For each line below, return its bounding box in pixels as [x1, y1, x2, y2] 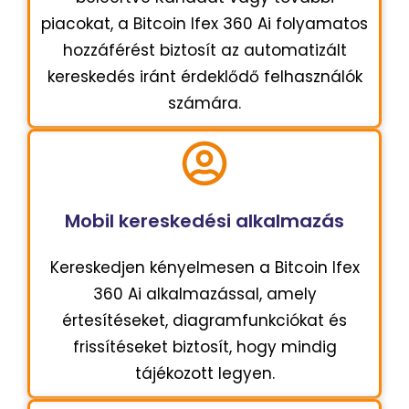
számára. [168, 91, 241, 114]
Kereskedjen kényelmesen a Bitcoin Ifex [49, 256, 360, 278]
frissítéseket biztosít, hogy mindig [72, 335, 337, 358]
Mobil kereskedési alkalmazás [65, 207, 344, 234]
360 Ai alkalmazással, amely [92, 282, 317, 305]
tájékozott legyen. [134, 362, 275, 384]
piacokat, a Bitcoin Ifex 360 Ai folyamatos [41, 12, 368, 35]
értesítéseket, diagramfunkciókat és [62, 309, 347, 331]
